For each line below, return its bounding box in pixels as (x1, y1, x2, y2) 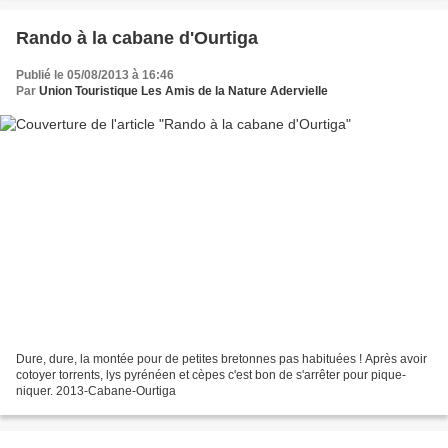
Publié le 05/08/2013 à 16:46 (16, 68, 174, 83)
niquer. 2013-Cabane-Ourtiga (16, 383, 176, 398)
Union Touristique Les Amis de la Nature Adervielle (39, 84, 328, 99)
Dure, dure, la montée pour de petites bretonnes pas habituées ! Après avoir (16, 351, 427, 366)
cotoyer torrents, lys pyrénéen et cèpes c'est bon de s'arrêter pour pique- (16, 367, 406, 382)
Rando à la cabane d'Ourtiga (16, 28, 258, 49)
